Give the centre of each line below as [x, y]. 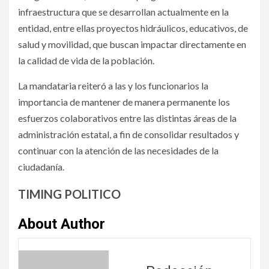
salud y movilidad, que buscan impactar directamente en [132, 44]
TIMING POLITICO [69, 194]
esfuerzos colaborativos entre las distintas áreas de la [127, 118]
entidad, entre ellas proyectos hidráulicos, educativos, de [133, 28]
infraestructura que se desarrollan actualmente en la [123, 11]
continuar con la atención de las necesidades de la [118, 150]
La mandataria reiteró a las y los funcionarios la [113, 85]
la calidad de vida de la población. [86, 60]
